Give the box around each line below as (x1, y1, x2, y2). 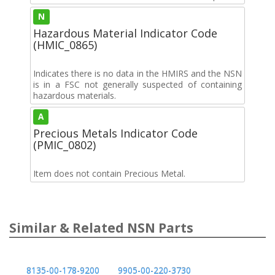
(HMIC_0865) (33, 37, 97, 52)
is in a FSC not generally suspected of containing (33, 78, 242, 90)
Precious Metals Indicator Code (33, 125, 198, 141)
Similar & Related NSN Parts (9, 219, 193, 236)
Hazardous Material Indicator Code (33, 25, 217, 41)
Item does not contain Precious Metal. (33, 167, 185, 179)
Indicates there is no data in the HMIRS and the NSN (33, 67, 242, 79)
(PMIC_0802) (33, 137, 96, 152)
